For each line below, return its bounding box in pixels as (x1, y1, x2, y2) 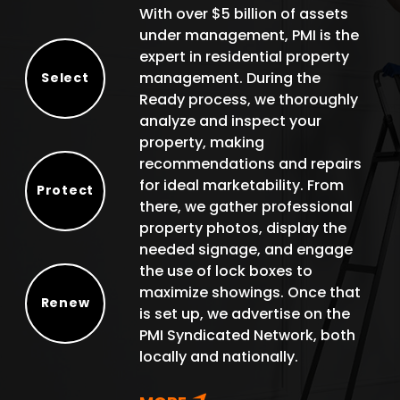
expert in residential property (139, 46, 350, 67)
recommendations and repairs (139, 153, 362, 174)
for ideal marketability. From (139, 174, 345, 196)
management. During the (139, 67, 321, 88)
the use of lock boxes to (139, 260, 313, 281)
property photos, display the (139, 217, 347, 238)
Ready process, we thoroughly (139, 88, 359, 110)
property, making (139, 131, 265, 153)
